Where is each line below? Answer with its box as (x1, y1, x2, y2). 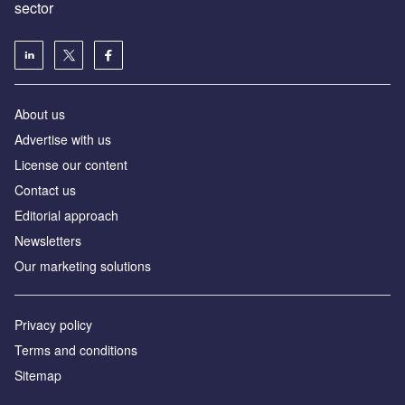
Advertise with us (14, 130, 111, 149)
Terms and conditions (14, 341, 137, 360)
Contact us (14, 181, 76, 200)
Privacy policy (14, 316, 92, 334)
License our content (14, 155, 127, 174)
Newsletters (14, 231, 81, 250)
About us (14, 105, 65, 124)
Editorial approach (14, 206, 118, 225)
